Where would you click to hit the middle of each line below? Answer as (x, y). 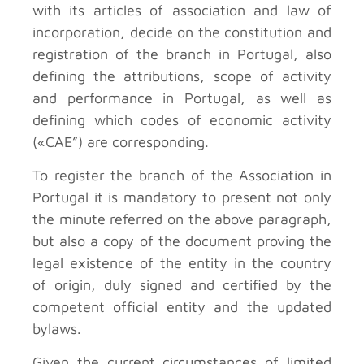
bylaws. (57, 328)
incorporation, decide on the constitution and (182, 32)
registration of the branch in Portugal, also (182, 54)
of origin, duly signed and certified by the (182, 284)
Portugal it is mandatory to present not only (182, 197)
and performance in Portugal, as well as (182, 97)
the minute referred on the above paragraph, (182, 219)
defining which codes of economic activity (182, 119)
